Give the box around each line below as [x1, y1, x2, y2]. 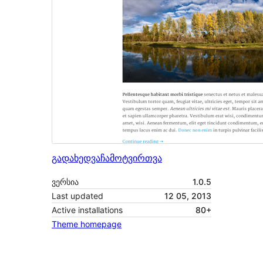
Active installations [52, 205, 123, 215]
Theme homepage [52, 219, 122, 230]
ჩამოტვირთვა [100, 152, 162, 164]
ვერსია [52, 177, 79, 187]
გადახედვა [52, 152, 100, 164]
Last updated [52, 191, 103, 201]
